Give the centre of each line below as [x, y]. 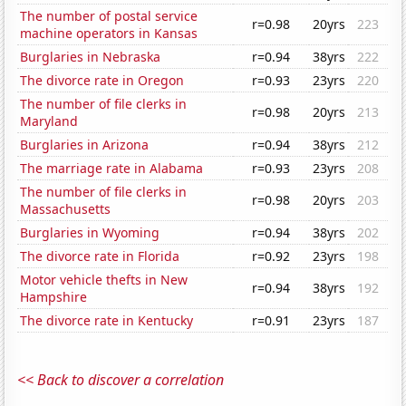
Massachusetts [66, 209]
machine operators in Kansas [109, 34]
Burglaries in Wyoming [90, 233]
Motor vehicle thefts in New [104, 280]
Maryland [49, 121]
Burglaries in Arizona [85, 145]
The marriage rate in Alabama [112, 169]
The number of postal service [109, 16]
